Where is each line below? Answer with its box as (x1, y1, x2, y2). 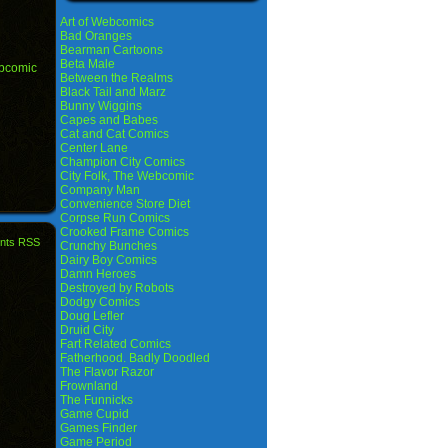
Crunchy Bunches (60, 239, 157, 253)
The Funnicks (60, 393, 133, 407)
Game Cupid (60, 407, 129, 421)
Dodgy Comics (60, 295, 140, 309)
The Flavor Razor (60, 365, 154, 379)
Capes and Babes (60, 113, 158, 127)
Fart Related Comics (60, 337, 171, 351)
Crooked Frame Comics (60, 225, 189, 239)
